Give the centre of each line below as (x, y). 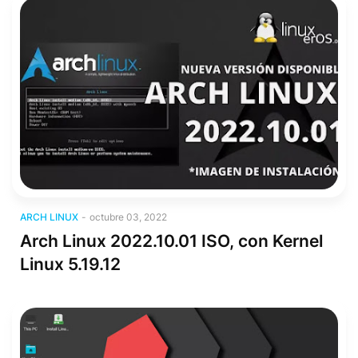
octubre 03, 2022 (128, 217)
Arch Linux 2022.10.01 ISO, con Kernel (171, 241)
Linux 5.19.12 (70, 264)
